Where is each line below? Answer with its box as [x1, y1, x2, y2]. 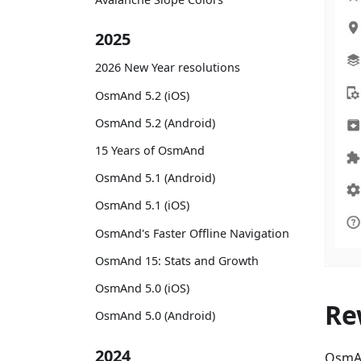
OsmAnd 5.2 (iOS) [95, 87, 189, 103]
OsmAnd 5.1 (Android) [95, 170, 215, 186]
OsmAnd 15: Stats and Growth [95, 252, 259, 268]
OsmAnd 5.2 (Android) [95, 114, 215, 131]
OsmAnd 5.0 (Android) [95, 308, 215, 324]
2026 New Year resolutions [95, 60, 240, 76]
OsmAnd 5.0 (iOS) [95, 280, 189, 296]
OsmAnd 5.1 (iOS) [95, 197, 189, 214]
